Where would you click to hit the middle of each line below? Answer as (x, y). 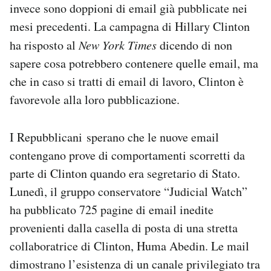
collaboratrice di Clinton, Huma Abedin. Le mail (129, 246)
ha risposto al (44, 45)
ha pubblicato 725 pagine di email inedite (112, 210)
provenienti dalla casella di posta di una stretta (124, 228)
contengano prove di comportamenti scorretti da (127, 155)
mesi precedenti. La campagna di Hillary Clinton (130, 27)
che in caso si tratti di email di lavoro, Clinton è (127, 82)
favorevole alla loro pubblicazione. (95, 100)
